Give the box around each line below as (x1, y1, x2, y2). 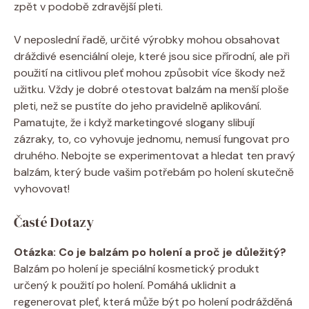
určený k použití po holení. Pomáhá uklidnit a (14, 278, 236, 293)
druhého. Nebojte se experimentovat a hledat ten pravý (14, 148, 295, 163)
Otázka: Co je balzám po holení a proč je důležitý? (14, 245, 286, 260)
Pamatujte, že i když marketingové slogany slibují (14, 115, 255, 130)
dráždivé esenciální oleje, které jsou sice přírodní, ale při (14, 49, 290, 64)
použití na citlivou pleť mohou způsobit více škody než (14, 66, 285, 81)
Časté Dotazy (14, 212, 94, 232)
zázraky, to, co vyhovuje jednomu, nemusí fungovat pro (14, 132, 290, 147)
